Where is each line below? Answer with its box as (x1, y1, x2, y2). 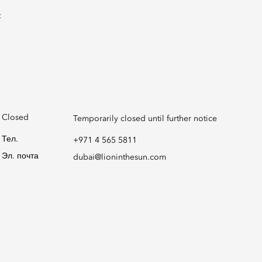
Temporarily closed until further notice (73, 115, 217, 123)
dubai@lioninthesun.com (73, 153, 166, 161)
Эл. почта (2, 152, 39, 160)
